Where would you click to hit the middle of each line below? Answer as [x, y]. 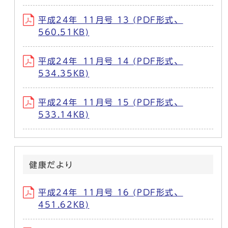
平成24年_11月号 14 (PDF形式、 [111, 61]
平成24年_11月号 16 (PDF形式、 [111, 192]
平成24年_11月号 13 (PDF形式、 [111, 20]
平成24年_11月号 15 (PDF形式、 [111, 102]
